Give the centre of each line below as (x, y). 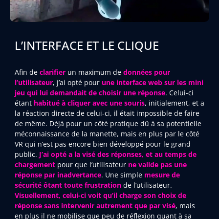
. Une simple (123, 175)
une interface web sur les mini (153, 83)
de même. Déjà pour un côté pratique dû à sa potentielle (108, 124)
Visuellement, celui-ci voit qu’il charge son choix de (100, 196)
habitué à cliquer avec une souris (89, 103)
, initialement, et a (175, 103)
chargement (35, 165)
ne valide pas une (157, 165)
